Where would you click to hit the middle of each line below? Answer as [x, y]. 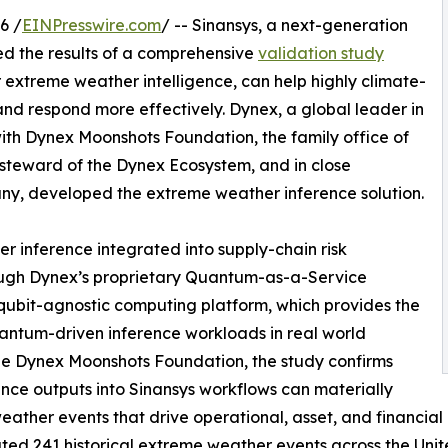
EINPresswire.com [91, 24]
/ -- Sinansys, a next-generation [284, 24]
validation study [321, 52]
